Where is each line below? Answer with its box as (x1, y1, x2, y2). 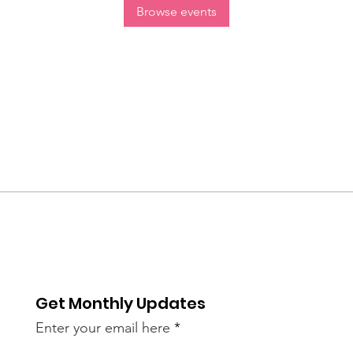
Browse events (136, 4, 217, 20)
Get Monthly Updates (35, 292, 206, 314)
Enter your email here (35, 318, 171, 336)
